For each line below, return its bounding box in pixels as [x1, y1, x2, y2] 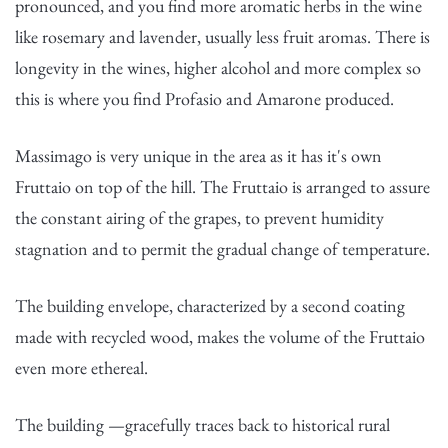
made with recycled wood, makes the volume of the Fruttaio [15, 325, 425, 348]
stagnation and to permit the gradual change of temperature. [15, 237, 430, 260]
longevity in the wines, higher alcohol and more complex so [15, 56, 421, 79]
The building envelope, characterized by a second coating [15, 294, 405, 317]
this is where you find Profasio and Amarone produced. [15, 87, 394, 110]
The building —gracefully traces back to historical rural [15, 413, 390, 436]
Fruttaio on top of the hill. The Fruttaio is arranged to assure [15, 175, 430, 198]
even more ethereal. [15, 356, 148, 379]
